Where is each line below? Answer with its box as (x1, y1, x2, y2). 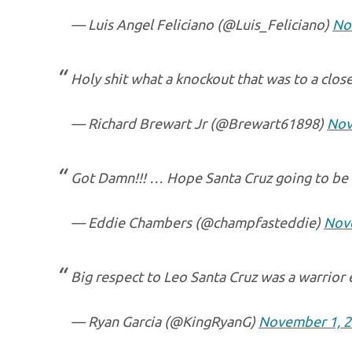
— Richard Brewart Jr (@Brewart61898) (71, 115, 327, 131)
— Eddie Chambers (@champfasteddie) (71, 214, 324, 230)
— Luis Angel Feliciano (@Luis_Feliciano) (71, 16, 332, 32)
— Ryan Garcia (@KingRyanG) (71, 313, 258, 329)
